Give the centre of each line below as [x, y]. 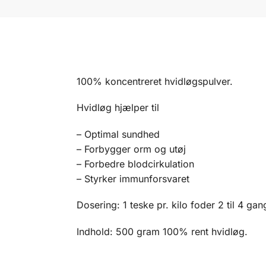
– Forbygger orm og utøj [131, 149]
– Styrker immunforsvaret [133, 178]
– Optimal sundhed [118, 134]
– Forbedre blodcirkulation [135, 164]
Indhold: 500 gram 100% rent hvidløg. [162, 231]
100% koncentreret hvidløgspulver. [154, 81]
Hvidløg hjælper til [118, 108]
